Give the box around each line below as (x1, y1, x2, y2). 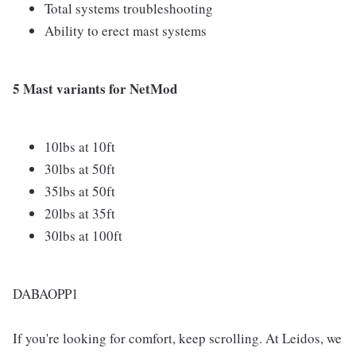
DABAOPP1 (13, 284, 79, 304)
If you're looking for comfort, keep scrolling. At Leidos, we (13, 329, 342, 348)
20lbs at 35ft (44, 204, 115, 223)
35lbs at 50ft (44, 182, 115, 201)
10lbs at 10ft (44, 137, 115, 157)
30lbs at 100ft (44, 226, 122, 246)
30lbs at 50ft (44, 160, 115, 179)
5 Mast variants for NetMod (13, 79, 177, 99)
